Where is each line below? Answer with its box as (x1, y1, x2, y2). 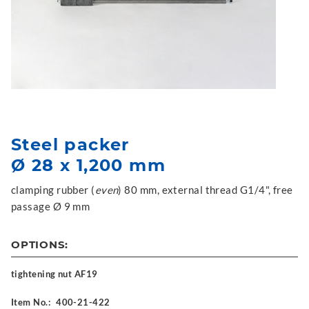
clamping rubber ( (11, 183, 95, 196)
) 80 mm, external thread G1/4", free (118, 183, 293, 196)
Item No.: (11, 297, 51, 308)
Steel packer (11, 134, 130, 154)
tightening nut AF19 (11, 268, 98, 279)
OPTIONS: (11, 238, 68, 251)
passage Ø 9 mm (11, 200, 90, 212)
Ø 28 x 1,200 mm (11, 155, 166, 175)
